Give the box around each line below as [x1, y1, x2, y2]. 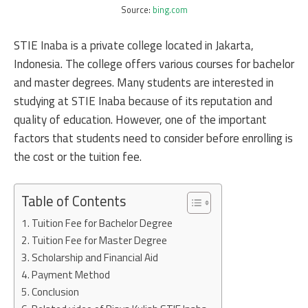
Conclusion [32, 284, 80, 300]
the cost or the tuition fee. [14, 147, 142, 166]
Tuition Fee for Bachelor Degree [32, 215, 173, 231]
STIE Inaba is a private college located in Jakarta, [14, 36, 254, 54]
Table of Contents [21, 190, 126, 212]
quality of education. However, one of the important [14, 110, 267, 129]
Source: [120, 3, 153, 16]
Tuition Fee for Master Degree [32, 232, 168, 248]
